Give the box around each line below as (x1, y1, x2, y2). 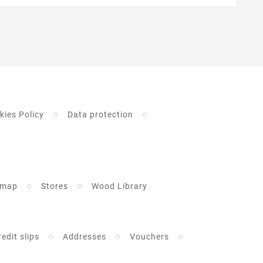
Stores (41, 181, 68, 191)
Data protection (67, 110, 133, 120)
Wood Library (91, 181, 147, 191)
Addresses (62, 232, 106, 242)
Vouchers (129, 232, 169, 242)
